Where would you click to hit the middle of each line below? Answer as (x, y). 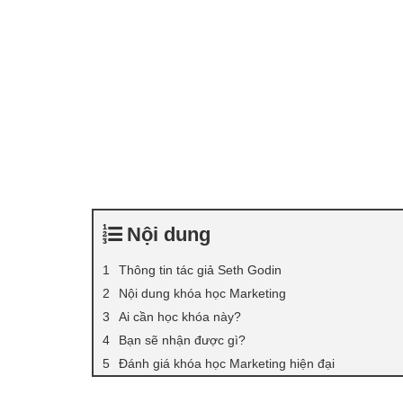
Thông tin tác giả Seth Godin (200, 269)
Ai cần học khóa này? (180, 316)
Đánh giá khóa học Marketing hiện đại (227, 363)
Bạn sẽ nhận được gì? (182, 340)
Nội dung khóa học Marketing (202, 293)
